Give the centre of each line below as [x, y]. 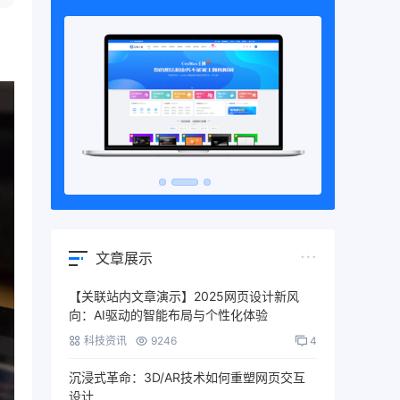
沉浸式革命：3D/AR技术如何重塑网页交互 [187, 378]
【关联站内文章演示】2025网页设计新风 [184, 296]
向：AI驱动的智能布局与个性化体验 [168, 315]
